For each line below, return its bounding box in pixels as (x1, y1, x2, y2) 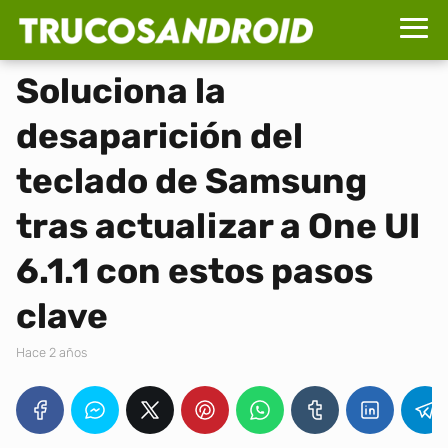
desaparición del (16, 115, 303, 157)
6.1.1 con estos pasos (16, 250, 373, 292)
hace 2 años (25, 345, 87, 360)
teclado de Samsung (16, 160, 367, 202)
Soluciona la (16, 70, 226, 112)
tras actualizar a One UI (16, 205, 420, 247)
